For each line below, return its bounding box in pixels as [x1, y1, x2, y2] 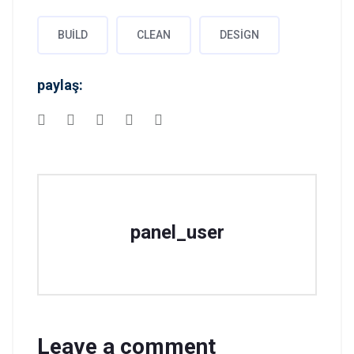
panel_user [130, 221, 224, 243]
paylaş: [37, 77, 83, 93]
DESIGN [220, 28, 259, 41]
